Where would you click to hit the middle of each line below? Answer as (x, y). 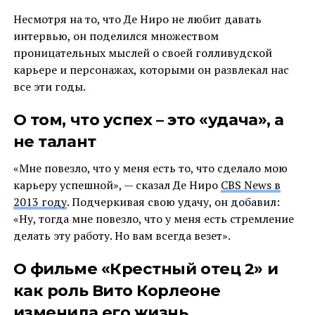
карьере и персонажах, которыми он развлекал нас (151, 69)
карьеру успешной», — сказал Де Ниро (117, 185)
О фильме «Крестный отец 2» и (146, 268)
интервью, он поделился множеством (116, 36)
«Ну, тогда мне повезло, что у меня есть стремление (153, 218)
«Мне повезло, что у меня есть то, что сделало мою (150, 168)
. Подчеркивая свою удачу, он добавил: (173, 201)
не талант (54, 141)
